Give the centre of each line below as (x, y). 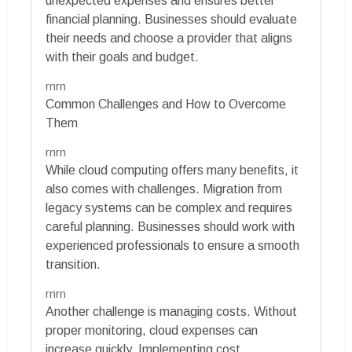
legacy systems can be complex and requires (169, 207)
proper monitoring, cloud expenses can (152, 330)
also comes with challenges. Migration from (164, 189)
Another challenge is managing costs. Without (171, 311)
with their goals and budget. (122, 57)
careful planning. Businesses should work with (170, 226)
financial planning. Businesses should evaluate (171, 19)
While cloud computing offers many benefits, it (172, 170)
